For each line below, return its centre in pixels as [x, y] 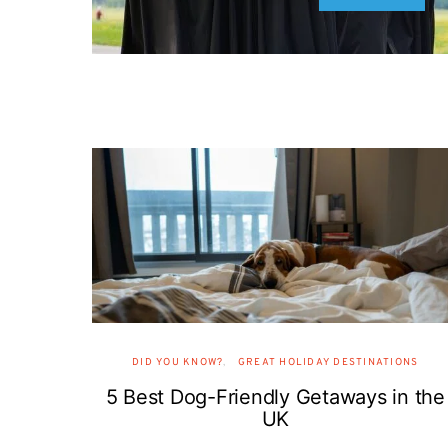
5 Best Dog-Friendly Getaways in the [275, 397]
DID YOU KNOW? [178, 362]
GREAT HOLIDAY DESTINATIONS [328, 362]
